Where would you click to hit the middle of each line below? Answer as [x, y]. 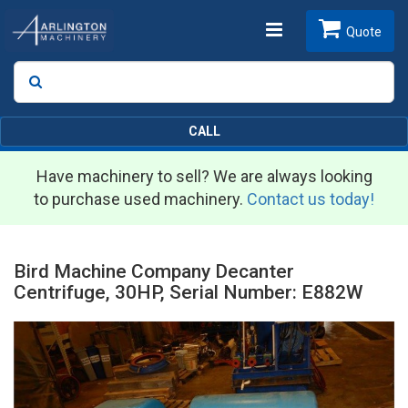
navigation [308, 88]
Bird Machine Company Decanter [154, 272]
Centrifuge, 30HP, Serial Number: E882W [189, 293]
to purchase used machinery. [140, 199]
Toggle [294, 29]
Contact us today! [311, 199]
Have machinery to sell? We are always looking [204, 177]
